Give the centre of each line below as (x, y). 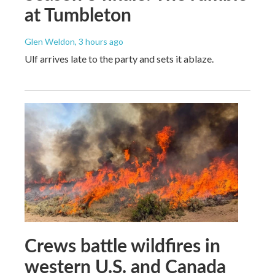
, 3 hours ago (99, 41)
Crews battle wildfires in (122, 245)
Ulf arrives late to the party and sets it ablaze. (119, 58)
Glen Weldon (50, 41)
